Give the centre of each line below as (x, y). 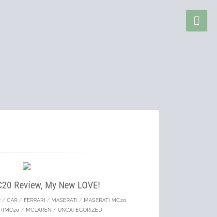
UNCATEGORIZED (80, 210)
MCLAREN (38, 210)
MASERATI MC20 (105, 200)
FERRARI (35, 200)
